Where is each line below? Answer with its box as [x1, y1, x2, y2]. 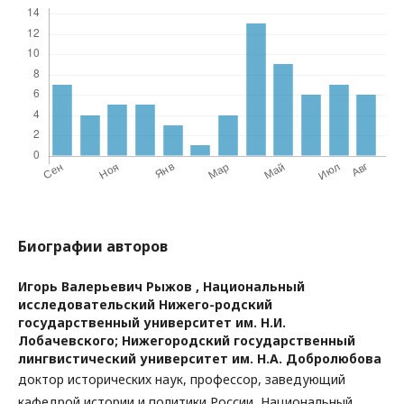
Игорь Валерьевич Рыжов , [18, 278, 203, 295]
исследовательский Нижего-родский [18, 296, 272, 313]
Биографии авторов [18, 236, 168, 256]
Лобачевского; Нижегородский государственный [18, 332, 355, 349]
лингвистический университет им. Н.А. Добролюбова [18, 350, 381, 367]
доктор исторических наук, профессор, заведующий [18, 371, 345, 388]
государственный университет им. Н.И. [18, 314, 286, 331]
